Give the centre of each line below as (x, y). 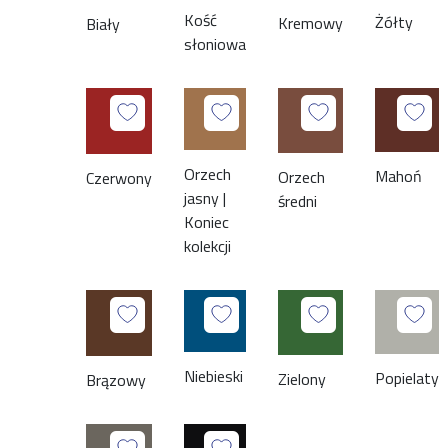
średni (298, 201)
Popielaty (407, 378)
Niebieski (214, 376)
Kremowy (311, 23)
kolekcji (208, 246)
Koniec (207, 222)
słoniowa (215, 44)
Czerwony (119, 178)
